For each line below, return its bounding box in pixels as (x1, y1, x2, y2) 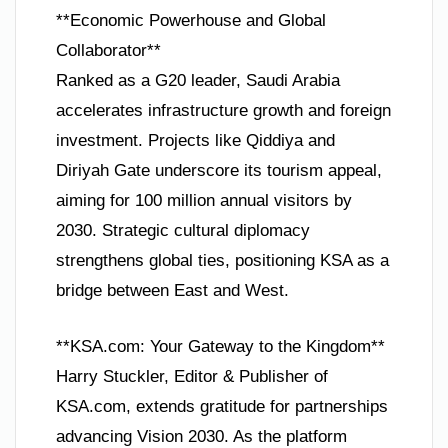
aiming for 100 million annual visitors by (56, 191, 352, 210)
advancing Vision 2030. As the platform (56, 426, 347, 446)
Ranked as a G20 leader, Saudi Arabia (56, 71, 340, 90)
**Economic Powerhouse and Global (56, 11, 326, 30)
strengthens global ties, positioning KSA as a (56, 251, 389, 270)
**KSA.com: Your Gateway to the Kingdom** (56, 336, 385, 356)
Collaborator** (56, 41, 161, 60)
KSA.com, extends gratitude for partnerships (56, 396, 388, 416)
